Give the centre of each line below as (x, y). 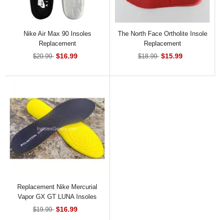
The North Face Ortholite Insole (162, 33)
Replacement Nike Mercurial (57, 187)
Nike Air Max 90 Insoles (57, 33)
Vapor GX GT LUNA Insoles (57, 196)
